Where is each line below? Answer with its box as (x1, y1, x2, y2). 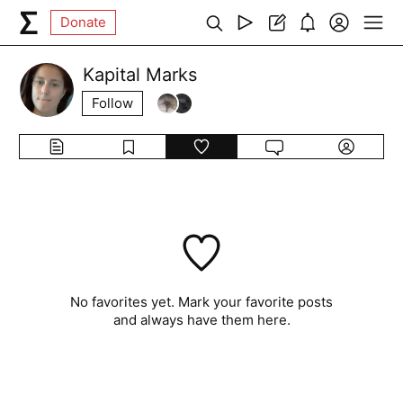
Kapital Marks (83, 64, 198, 85)
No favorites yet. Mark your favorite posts (70, 293, 333, 310)
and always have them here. (112, 311, 291, 328)
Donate (60, 13, 107, 31)
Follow (92, 94, 134, 112)
